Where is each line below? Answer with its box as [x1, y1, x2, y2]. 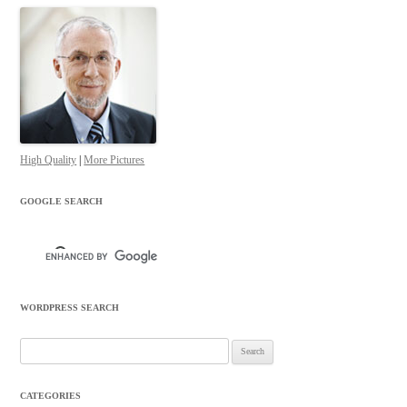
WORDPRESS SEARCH [20, 302, 120, 313]
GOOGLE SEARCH [20, 196, 104, 207]
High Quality [20, 154, 77, 167]
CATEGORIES [20, 390, 82, 401]
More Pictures [84, 154, 145, 167]
